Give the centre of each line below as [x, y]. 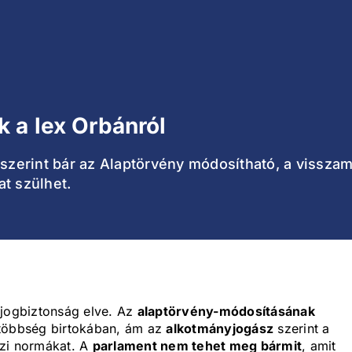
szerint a [302, 329]
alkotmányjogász [220, 329]
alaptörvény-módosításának [226, 312]
